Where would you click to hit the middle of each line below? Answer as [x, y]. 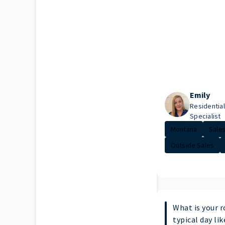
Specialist [205, 116]
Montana [184, 129]
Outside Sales [193, 145]
